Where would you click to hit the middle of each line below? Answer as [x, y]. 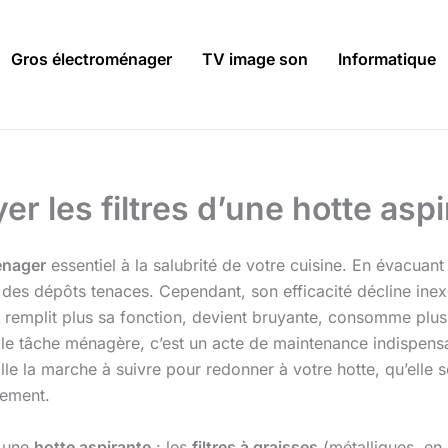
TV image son [255, 59]
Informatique [387, 59]
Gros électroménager [91, 59]
